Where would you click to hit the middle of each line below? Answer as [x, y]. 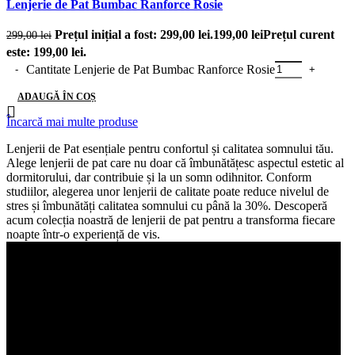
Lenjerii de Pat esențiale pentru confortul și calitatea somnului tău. [170, 148]
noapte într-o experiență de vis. [83, 234]
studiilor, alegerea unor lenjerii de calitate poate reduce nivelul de [168, 191]
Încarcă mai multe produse [72, 121]
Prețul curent [299, 34]
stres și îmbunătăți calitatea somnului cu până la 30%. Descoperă [167, 205]
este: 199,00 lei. [46, 52]
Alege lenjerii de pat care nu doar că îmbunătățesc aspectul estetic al [175, 162]
